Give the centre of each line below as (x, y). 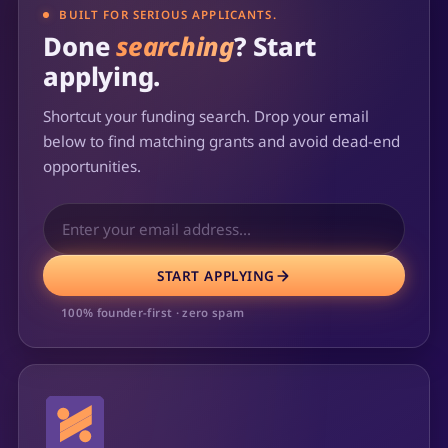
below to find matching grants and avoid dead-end (222, 141)
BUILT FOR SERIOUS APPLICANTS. (168, 14)
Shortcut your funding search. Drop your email (206, 116)
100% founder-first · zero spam (152, 312)
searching (175, 47)
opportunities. (92, 166)
